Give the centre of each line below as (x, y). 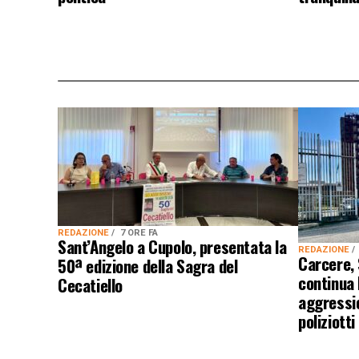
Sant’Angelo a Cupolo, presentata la (172, 246)
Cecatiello (90, 285)
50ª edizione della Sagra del (148, 266)
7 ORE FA (139, 233)
